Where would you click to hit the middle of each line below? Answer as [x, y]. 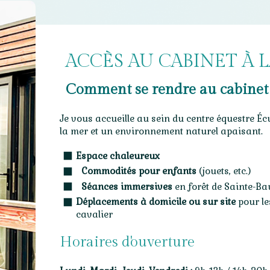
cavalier [94, 215]
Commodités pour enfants [139, 171]
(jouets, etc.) [224, 171]
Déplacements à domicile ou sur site [156, 202]
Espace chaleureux [118, 155]
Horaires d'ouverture [127, 243]
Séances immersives [127, 186]
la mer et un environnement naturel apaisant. [161, 131]
